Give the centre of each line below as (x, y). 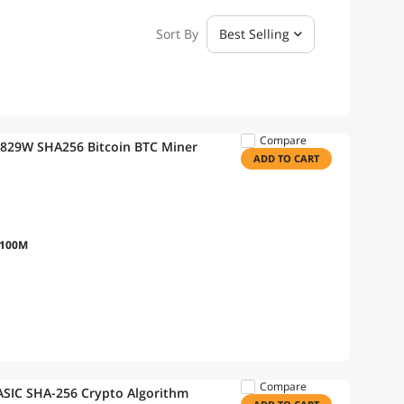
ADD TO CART (290, 158)
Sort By (177, 34)
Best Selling (254, 34)
